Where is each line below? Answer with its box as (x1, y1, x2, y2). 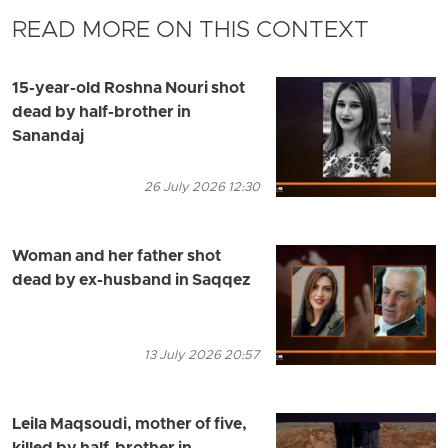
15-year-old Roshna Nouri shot (12, 79, 245, 100)
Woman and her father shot (12, 247, 221, 268)
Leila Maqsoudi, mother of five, (12, 415, 247, 436)
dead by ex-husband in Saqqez (12, 271, 251, 292)
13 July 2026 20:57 (144, 347, 260, 365)
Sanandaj (12, 127, 84, 148)
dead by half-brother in (12, 103, 191, 124)
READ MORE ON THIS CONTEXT (12, 16, 369, 47)
